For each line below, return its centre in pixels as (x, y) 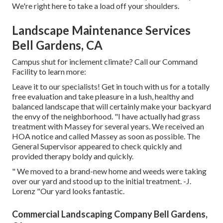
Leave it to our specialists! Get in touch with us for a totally (111, 87)
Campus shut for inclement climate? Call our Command (105, 62)
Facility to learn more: (49, 72)
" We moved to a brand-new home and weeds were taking (109, 171)
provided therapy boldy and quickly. (73, 156)
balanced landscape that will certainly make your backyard (111, 107)
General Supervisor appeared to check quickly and (97, 146)
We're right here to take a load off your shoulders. (96, 6)
